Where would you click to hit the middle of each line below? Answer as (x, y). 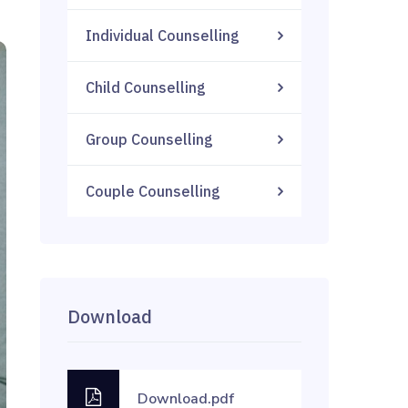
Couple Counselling (153, 191)
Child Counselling (146, 87)
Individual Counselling (163, 36)
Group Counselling (150, 139)
